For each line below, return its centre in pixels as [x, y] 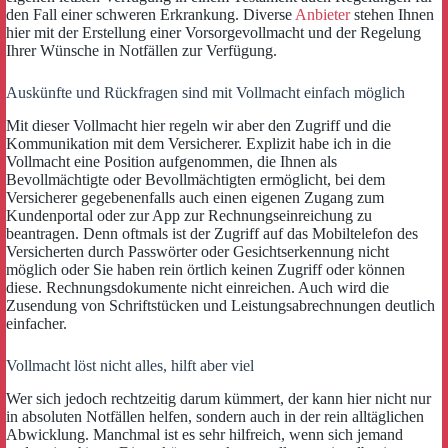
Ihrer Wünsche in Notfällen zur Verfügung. [141, 51]
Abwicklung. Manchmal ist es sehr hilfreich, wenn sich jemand [204, 434]
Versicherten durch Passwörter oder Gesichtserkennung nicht [197, 251]
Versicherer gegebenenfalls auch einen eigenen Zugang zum [195, 197]
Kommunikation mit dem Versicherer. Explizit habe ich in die [198, 143]
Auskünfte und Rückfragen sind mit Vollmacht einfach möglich [205, 93]
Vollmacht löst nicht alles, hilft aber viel [130, 365]
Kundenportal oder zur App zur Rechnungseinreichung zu [189, 215]
